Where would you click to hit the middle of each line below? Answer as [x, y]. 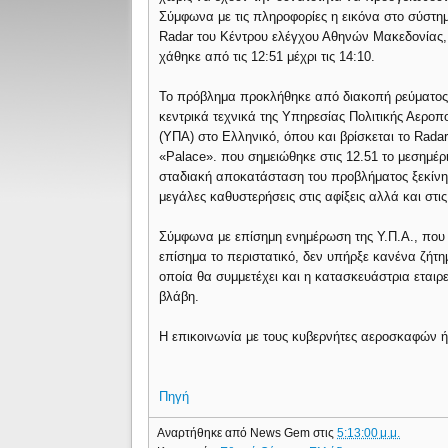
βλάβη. [179, 296]
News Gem [282, 432]
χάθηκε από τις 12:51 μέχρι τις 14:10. [267, 56]
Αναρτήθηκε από [204, 432]
